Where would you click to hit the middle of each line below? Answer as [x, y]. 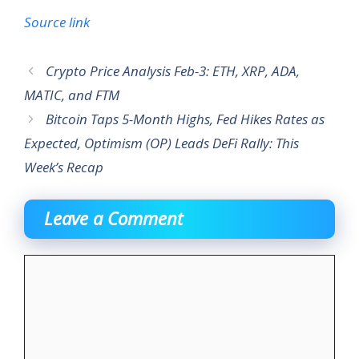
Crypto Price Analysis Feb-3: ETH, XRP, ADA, [173, 71]
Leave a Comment [113, 218]
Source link [57, 22]
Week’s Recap [64, 167]
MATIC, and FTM [72, 95]
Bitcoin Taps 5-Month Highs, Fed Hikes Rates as [186, 119]
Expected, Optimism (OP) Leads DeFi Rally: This [161, 143]
